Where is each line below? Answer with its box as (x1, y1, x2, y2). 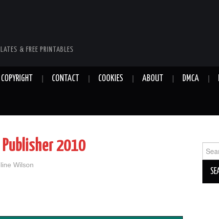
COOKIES (98, 74, 123, 83)
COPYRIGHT (1, 74, 33, 83)
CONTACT (52, 74, 79, 83)
